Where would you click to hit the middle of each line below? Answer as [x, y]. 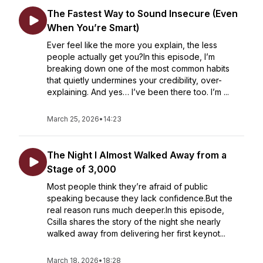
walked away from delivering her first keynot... [136, 233]
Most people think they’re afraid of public [127, 186]
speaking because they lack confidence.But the [140, 198]
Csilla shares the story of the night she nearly [134, 222]
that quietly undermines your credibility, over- [134, 80]
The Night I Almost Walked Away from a [137, 155]
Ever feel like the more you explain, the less [132, 45]
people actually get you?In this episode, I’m [131, 57]
